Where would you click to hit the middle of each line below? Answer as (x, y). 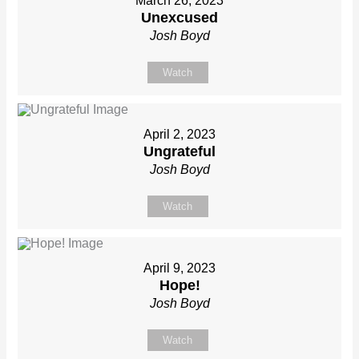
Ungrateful (179, 152)
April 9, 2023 (179, 268)
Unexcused (179, 18)
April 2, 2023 (179, 135)
